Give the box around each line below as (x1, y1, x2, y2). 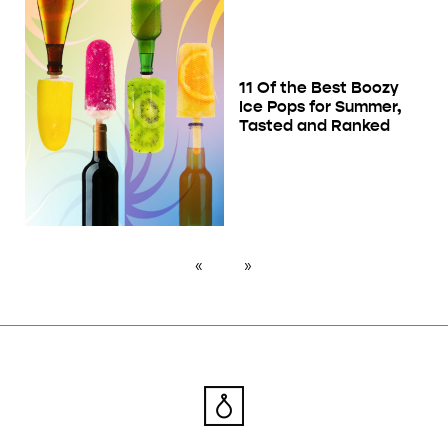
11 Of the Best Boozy (239, 78, 399, 98)
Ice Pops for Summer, (239, 97, 401, 117)
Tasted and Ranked (239, 116, 390, 136)
